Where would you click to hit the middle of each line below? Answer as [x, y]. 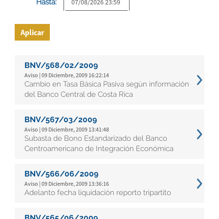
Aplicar [32, 32]
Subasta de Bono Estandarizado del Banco [96, 138]
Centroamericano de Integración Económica [99, 149]
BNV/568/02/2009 [61, 65]
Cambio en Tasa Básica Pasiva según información [107, 84]
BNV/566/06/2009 [61, 174]
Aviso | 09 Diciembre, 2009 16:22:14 [67, 75]
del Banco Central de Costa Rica [79, 94]
